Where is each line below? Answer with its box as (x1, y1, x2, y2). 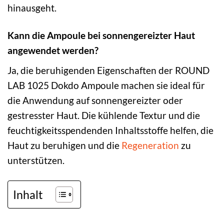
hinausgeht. (7, 2, 56, 14)
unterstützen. (7, 154, 64, 166)
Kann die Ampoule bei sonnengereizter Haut (7, 29, 195, 41)
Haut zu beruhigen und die (7, 139, 121, 151)
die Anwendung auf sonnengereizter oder (7, 94, 183, 106)
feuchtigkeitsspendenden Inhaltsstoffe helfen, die (7, 124, 213, 136)
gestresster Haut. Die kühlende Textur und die (7, 109, 200, 121)
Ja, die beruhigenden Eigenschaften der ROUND (7, 64, 209, 76)
